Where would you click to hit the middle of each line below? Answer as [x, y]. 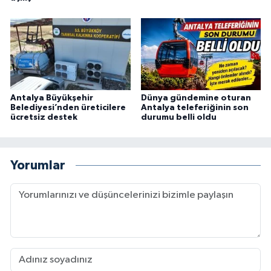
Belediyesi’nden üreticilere [68, 107]
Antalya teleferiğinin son [194, 107]
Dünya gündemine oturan [196, 98]
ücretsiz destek [44, 117]
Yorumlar [38, 166]
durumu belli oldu [178, 117]
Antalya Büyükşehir [52, 98]
